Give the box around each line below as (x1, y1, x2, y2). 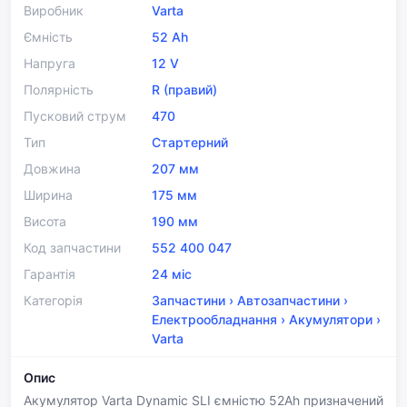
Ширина (24, 187, 73, 203)
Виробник (24, 3, 84, 19)
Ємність (24, 29, 73, 45)
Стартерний (152, 134, 228, 151)
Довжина (24, 161, 81, 177)
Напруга (24, 55, 75, 72)
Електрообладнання (152, 312, 277, 328)
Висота (24, 213, 66, 230)
